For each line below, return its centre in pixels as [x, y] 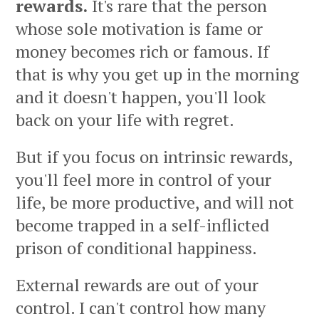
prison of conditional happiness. [136, 248]
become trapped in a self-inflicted [142, 225]
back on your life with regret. [125, 120]
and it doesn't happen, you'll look [141, 97]
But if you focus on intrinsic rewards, [154, 157]
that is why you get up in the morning [157, 74]
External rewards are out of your [137, 285]
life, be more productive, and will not [155, 203]
